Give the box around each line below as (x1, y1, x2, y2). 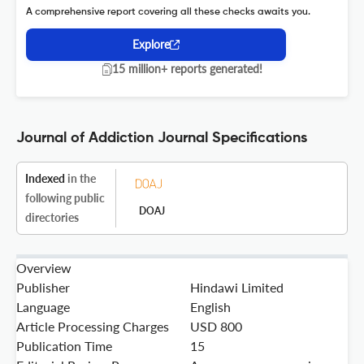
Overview (16, 260, 71, 276)
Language (16, 299, 70, 315)
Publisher (16, 279, 70, 296)
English (190, 299, 231, 315)
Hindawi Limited (190, 279, 284, 296)
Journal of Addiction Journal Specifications (16, 131, 307, 146)
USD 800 (190, 318, 242, 335)
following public (25, 191, 105, 206)
